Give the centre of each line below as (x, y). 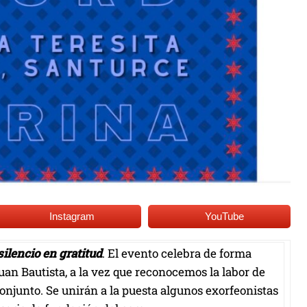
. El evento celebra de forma (177, 253)
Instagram (72, 216)
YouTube (225, 216)
